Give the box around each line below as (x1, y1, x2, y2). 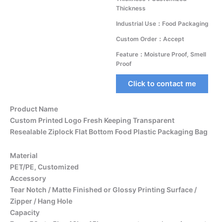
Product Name (10, 105, 58, 113)
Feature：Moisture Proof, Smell (116, 51, 206, 58)
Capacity (10, 208, 40, 217)
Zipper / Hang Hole (10, 196, 72, 205)
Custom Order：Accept (116, 35, 184, 43)
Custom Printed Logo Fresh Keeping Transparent (10, 116, 174, 124)
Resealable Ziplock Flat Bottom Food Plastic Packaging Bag (10, 127, 208, 136)
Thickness (116, 4, 146, 12)
